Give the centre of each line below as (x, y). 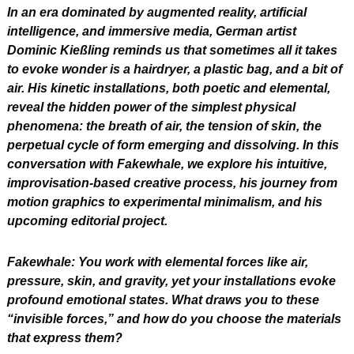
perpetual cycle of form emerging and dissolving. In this (173, 145)
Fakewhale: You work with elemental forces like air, (158, 262)
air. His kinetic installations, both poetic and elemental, (169, 88)
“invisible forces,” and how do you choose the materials (174, 318)
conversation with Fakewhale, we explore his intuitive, (167, 164)
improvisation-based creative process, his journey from (172, 183)
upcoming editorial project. (87, 220)
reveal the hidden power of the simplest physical (151, 107)
